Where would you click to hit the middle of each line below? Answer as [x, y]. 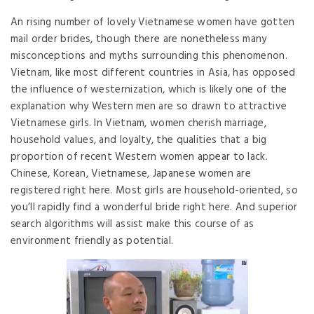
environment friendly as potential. [92, 241]
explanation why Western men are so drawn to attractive [149, 107]
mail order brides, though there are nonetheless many [139, 39]
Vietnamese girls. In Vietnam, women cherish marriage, [138, 123]
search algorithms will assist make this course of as [132, 224]
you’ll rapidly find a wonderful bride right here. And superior [154, 207]
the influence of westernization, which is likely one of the [149, 90]
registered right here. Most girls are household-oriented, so [154, 191]
